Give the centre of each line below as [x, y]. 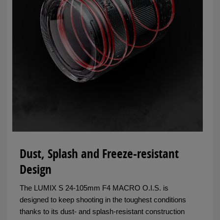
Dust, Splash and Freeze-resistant [99, 153]
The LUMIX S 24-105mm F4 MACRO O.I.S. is [94, 188]
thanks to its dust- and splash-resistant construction [102, 211]
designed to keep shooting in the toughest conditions [103, 199]
